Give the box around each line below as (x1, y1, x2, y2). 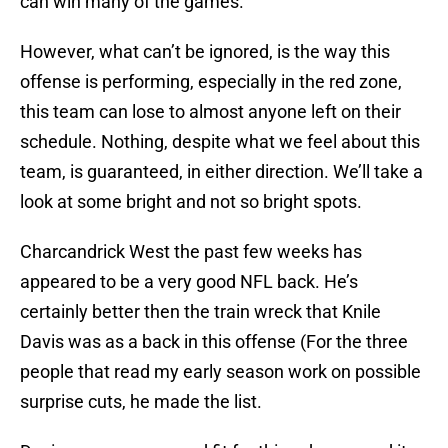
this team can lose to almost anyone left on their (20, 101, 401, 123)
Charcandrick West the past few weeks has (20, 241, 362, 263)
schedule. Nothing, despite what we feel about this (20, 131, 420, 153)
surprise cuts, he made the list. (20, 391, 262, 413)
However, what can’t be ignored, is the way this (20, 41, 390, 63)
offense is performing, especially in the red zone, (20, 71, 402, 93)
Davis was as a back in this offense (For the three (20, 331, 408, 353)
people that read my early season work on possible (20, 361, 421, 383)
